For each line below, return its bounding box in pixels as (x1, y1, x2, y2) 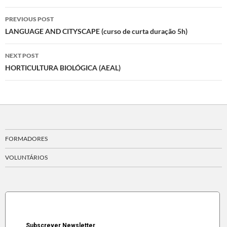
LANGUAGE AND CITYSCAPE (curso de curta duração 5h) (5, 27, 187, 36)
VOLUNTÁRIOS (5, 154, 48, 162)
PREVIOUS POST (5, 15, 54, 23)
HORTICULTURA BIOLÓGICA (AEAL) (5, 63, 121, 72)
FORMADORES (5, 135, 48, 143)
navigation (5, 25, 67, 42)
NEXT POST (5, 52, 39, 60)
